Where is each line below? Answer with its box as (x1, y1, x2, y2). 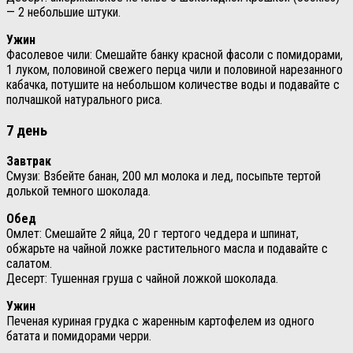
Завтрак (6, 154, 51, 169)
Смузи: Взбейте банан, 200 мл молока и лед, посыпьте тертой (6, 169, 321, 184)
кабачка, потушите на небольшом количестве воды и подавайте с (6, 76, 340, 92)
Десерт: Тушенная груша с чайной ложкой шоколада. (6, 271, 278, 287)
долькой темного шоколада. (6, 184, 150, 199)
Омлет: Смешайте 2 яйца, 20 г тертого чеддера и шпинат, (6, 226, 299, 242)
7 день (6, 121, 47, 139)
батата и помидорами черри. (6, 329, 151, 344)
